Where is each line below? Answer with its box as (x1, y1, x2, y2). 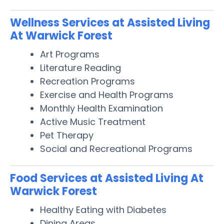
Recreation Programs (40, 74, 135, 87)
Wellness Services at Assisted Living (10, 14, 210, 30)
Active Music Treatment (40, 115, 145, 128)
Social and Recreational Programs (40, 142, 192, 155)
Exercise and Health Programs (40, 88, 173, 101)
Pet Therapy (40, 128, 93, 141)
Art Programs (40, 47, 99, 60)
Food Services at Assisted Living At (10, 170, 203, 186)
